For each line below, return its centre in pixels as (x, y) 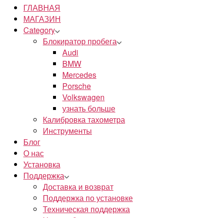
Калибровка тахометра (84, 120)
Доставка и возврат (78, 187)
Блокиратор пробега (80, 41)
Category (39, 30)
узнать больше (89, 109)
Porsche (77, 86)
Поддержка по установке (88, 198)
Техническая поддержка (86, 209)
